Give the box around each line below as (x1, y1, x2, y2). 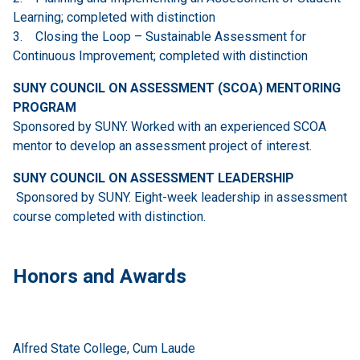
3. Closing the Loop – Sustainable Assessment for (13, 28, 306, 44)
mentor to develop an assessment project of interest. (13, 137, 331, 153)
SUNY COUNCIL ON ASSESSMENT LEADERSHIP (13, 170, 294, 186)
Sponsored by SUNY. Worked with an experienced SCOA (13, 118, 326, 134)
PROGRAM (13, 99, 76, 115)
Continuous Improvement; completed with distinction (13, 47, 308, 63)
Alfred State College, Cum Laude (13, 340, 195, 356)
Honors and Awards (13, 264, 186, 288)
